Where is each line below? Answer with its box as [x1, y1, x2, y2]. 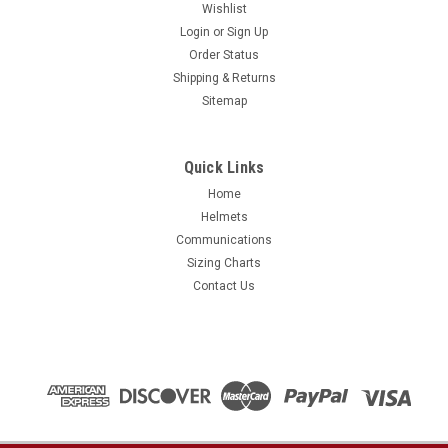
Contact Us [193, 279, 255, 294]
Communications [176, 233, 272, 248]
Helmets [200, 210, 248, 225]
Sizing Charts [187, 256, 261, 271]
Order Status [189, 48, 259, 63]
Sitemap [201, 94, 247, 109]
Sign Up [227, 25, 269, 40]
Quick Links [183, 158, 265, 178]
